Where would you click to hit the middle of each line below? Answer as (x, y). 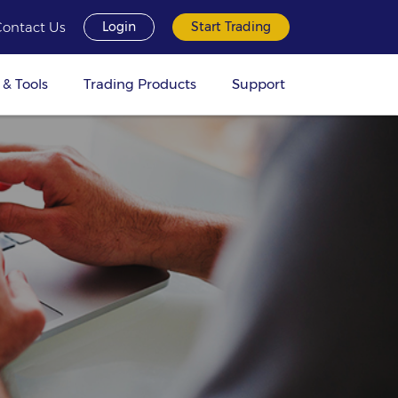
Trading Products (140, 84)
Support (259, 84)
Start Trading (231, 27)
